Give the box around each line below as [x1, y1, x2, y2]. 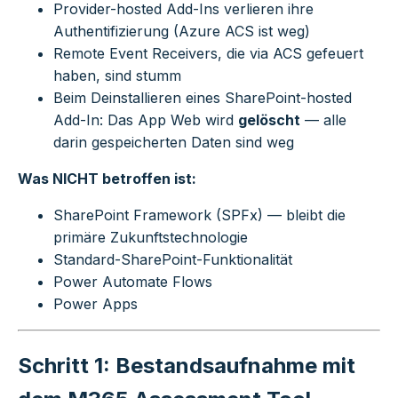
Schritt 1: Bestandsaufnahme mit [18, 352, 355, 378]
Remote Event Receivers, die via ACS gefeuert [53, 44, 363, 63]
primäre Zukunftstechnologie [53, 228, 248, 247]
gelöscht [238, 111, 300, 130]
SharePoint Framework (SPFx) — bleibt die [53, 206, 346, 225]
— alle [300, 111, 346, 130]
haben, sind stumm [53, 67, 181, 85]
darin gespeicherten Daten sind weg [53, 133, 294, 152]
